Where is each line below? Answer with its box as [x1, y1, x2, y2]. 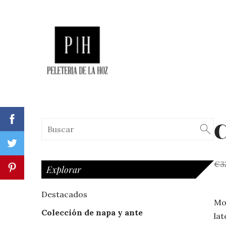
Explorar [46, 163, 81, 175]
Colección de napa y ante [41, 207, 143, 218]
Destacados [41, 189, 87, 199]
